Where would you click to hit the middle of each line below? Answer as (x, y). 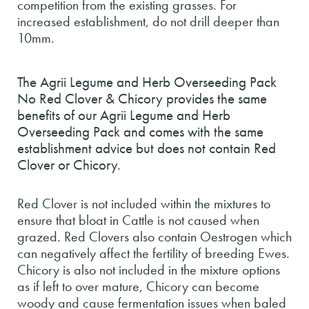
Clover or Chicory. (69, 165)
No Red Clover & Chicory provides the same (142, 99)
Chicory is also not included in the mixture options (149, 270)
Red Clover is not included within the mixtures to (144, 203)
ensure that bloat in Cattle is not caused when (138, 220)
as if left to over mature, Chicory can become (138, 286)
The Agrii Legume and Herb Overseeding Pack (147, 82)
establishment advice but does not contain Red (147, 148)
